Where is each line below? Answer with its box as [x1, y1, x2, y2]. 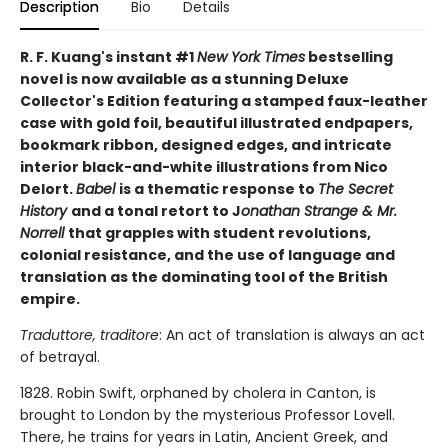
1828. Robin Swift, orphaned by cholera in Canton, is [20, 382, 376, 403]
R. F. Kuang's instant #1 [20, 46, 197, 67]
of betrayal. [20, 346, 100, 367]
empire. [20, 288, 80, 309]
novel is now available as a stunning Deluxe [20, 68, 349, 89]
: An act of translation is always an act [159, 324, 425, 345]
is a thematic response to [119, 178, 318, 199]
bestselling [305, 46, 393, 67]
